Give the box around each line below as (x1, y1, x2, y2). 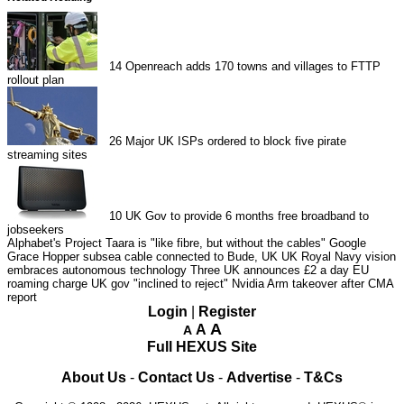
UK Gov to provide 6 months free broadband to (125, 208, 370, 223)
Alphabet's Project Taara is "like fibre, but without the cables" (7, 235, 326, 250)
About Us (61, 369, 126, 385)
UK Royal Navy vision (281, 249, 396, 263)
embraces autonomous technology (7, 262, 187, 277)
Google (329, 235, 366, 250)
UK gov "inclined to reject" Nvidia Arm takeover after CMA (91, 276, 393, 290)
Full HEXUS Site (147, 338, 257, 354)
